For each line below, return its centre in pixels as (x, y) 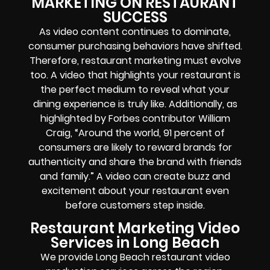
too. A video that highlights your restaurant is (135, 75)
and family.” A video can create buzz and (135, 176)
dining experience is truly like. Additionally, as (135, 104)
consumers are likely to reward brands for (135, 147)
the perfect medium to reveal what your (135, 89)
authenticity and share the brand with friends (135, 162)
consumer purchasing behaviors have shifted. (135, 46)
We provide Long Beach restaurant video (135, 257)
